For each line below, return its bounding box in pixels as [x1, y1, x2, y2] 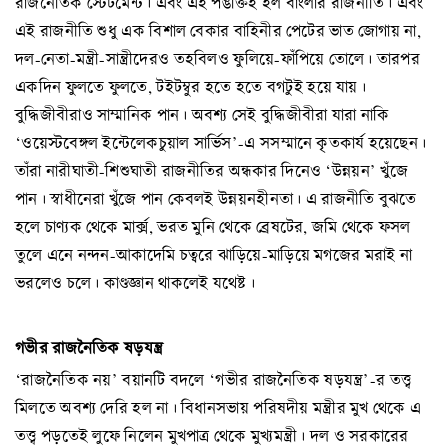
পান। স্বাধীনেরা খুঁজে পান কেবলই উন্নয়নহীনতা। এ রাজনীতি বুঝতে [15, 187, 417, 211]
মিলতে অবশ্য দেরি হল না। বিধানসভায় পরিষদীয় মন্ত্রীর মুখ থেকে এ [15, 395, 422, 419]
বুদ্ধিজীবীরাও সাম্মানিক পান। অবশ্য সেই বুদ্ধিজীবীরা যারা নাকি [15, 103, 390, 127]
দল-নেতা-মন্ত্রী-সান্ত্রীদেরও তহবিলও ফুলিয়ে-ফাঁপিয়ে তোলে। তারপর [15, 47, 421, 71]
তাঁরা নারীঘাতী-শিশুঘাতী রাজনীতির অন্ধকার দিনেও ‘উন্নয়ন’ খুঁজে [15, 159, 409, 183]
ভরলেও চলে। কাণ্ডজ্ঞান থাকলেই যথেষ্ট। [15, 271, 255, 295]
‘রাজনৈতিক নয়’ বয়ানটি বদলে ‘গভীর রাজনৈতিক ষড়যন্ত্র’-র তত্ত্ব [15, 367, 412, 391]
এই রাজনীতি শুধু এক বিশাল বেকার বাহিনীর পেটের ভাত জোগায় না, [15, 19, 421, 43]
